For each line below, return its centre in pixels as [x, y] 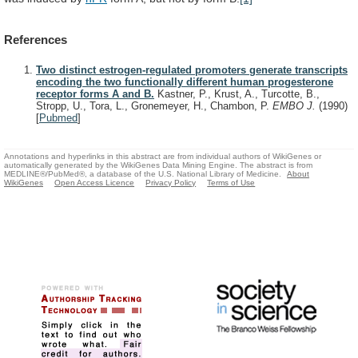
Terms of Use [231, 182]
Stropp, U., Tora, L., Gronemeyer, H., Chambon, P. [154, 106]
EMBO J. [296, 106]
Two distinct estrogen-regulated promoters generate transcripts [192, 70]
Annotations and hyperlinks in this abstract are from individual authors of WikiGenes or [163, 156]
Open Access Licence [95, 182]
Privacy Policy [171, 182]
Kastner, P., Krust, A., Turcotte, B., [237, 94]
